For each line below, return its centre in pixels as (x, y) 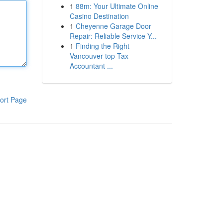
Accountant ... (91, 66)
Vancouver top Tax (99, 56)
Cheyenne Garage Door (113, 26)
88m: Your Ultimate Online (117, 6)
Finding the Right (102, 46)
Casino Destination (99, 16)
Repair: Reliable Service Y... (113, 36)
